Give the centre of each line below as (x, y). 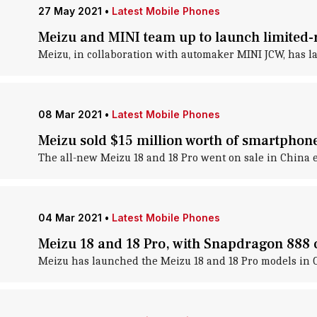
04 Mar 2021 (70, 218)
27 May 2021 (70, 11)
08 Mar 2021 (70, 114)
